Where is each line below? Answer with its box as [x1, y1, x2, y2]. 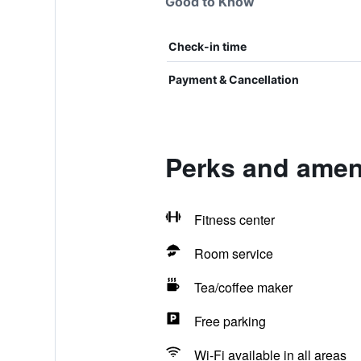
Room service [193, 244, 273, 263]
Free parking [193, 312, 266, 330]
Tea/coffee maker [193, 278, 293, 297]
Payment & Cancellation [168, 73, 299, 86]
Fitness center [193, 210, 275, 229]
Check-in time [168, 39, 247, 53]
